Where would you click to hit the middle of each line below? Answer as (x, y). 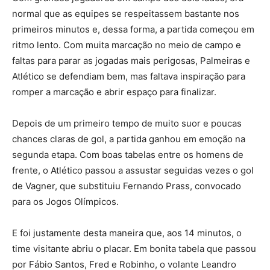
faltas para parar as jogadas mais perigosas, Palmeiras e (131, 60)
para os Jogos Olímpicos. (65, 201)
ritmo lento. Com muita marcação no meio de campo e (127, 45)
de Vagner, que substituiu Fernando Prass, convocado (127, 186)
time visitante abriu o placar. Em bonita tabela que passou (134, 248)
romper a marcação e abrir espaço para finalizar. (114, 92)
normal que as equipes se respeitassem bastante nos (126, 13)
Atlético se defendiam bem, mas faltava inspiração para (129, 76)
